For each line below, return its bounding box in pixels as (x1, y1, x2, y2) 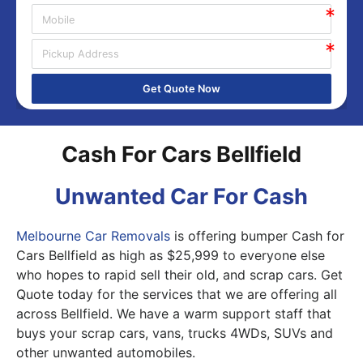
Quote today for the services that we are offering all (16, 285, 337, 302)
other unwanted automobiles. (16, 344, 195, 361)
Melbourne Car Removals (16, 227, 170, 244)
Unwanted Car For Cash (55, 182, 308, 210)
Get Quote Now (143, 83, 220, 96)
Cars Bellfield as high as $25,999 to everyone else (16, 246, 325, 263)
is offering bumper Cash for (170, 227, 344, 244)
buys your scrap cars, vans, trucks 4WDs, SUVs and (16, 324, 333, 341)
